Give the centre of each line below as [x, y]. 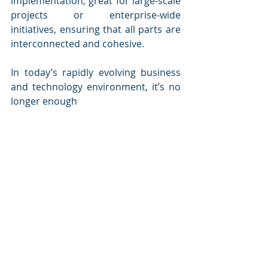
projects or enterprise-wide [96, 15]
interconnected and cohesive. [77, 44]
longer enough [45, 101]
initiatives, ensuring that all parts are [96, 29]
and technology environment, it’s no [96, 87]
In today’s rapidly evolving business [96, 72]
